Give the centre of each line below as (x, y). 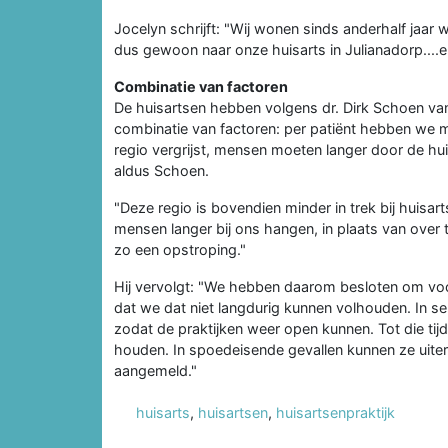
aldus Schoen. (161, 170)
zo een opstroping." (180, 249)
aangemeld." (155, 370)
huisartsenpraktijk (335, 412)
